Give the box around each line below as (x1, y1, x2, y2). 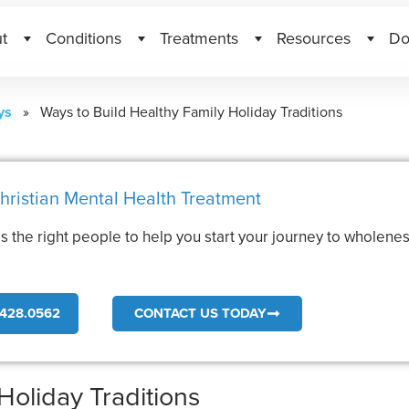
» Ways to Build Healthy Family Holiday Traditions (12, 101, 342, 121)
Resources (276, 26, 351, 49)
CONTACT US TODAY (134, 302, 267, 323)
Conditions (45, 26, 121, 49)
